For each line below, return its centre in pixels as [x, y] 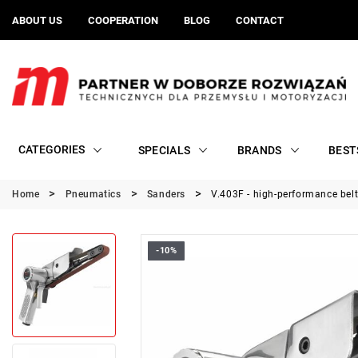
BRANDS [259, 150]
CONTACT [260, 20]
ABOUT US [37, 20]
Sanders [166, 194]
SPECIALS [164, 150]
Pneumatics [93, 194]
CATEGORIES [51, 149]
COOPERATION [123, 20]
